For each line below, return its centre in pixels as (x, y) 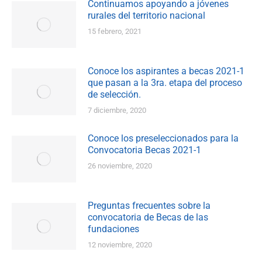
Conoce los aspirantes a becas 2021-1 (166, 71)
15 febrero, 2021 (115, 32)
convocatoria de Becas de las (148, 218)
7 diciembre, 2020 (117, 111)
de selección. (114, 95)
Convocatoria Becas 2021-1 (144, 150)
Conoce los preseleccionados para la (163, 139)
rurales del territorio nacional (146, 16)
